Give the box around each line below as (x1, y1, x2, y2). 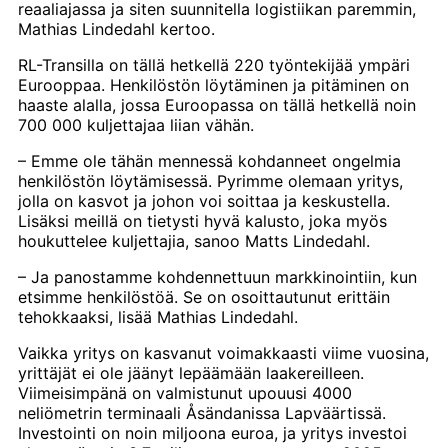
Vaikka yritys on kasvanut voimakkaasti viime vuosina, (18, 342, 429, 363)
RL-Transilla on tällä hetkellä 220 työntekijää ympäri (18, 54, 410, 75)
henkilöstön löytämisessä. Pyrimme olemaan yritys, (18, 170, 403, 191)
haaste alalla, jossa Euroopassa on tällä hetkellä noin (18, 94, 416, 115)
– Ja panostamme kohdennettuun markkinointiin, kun (18, 266, 417, 287)
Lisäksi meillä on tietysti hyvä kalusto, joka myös (18, 210, 387, 231)
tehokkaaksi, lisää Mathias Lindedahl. (18, 306, 298, 327)
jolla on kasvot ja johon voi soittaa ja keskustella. (18, 190, 390, 211)
